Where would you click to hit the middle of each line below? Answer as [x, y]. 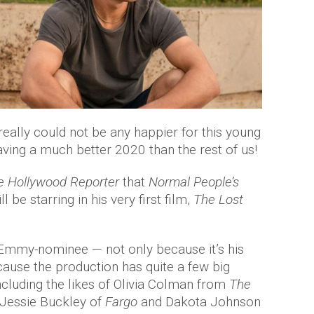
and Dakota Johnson [199, 302]
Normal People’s [194, 182]
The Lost [218, 200]
